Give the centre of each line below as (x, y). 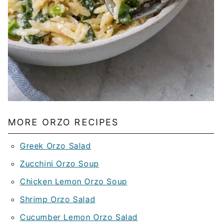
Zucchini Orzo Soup (59, 164)
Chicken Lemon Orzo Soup (74, 181)
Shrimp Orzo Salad (58, 199)
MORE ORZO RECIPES (63, 122)
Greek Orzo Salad (55, 146)
